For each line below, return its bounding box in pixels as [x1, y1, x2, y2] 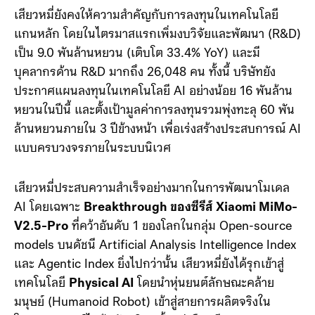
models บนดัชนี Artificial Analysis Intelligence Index [14, 277, 296, 291]
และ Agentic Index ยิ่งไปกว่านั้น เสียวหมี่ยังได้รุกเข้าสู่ [14, 296, 284, 310]
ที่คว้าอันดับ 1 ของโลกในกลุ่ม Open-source [68, 258, 292, 272]
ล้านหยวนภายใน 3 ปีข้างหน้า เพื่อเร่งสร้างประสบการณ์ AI [14, 161, 301, 175]
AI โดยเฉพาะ [14, 239, 84, 253]
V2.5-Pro [14, 258, 68, 272]
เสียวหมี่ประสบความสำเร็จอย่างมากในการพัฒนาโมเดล [14, 220, 290, 234]
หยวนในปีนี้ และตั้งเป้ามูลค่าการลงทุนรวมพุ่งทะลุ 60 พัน [14, 142, 295, 156]
